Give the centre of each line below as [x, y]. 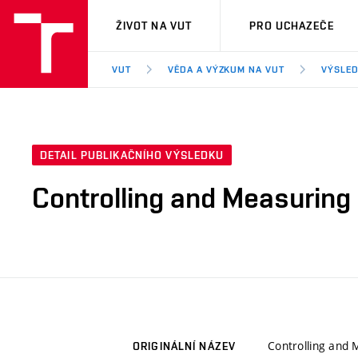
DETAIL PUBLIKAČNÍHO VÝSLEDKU [132, 155]
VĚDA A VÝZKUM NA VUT [226, 70]
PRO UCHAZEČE [292, 26]
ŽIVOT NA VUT [154, 26]
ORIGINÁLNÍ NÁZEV [184, 346]
